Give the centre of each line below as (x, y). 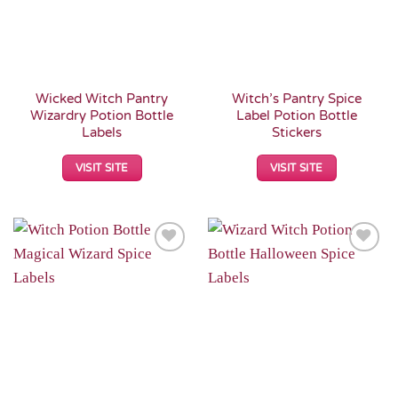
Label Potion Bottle (296, 115)
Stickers (296, 132)
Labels (102, 132)
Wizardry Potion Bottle (102, 115)
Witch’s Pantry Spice (296, 98)
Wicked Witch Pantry (102, 98)
